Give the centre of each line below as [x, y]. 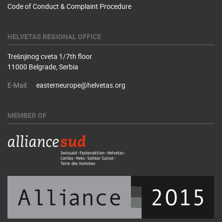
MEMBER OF [27, 115]
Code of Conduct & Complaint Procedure [69, 6]
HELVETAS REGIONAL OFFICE [54, 36]
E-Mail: [18, 85]
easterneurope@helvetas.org [81, 85]
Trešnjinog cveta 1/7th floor [50, 56]
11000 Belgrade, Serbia [43, 67]
